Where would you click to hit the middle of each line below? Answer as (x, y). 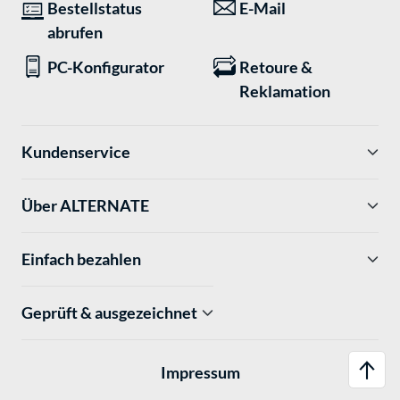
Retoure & (276, 67)
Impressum (200, 373)
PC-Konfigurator (106, 67)
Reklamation (285, 91)
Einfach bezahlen (81, 258)
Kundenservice (76, 151)
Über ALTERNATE (85, 205)
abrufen (75, 32)
